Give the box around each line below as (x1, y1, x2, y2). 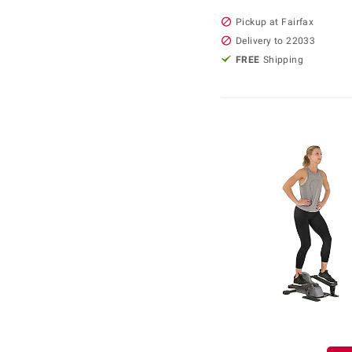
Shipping (262, 53, 304, 65)
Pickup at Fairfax (236, 16, 314, 27)
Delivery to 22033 (236, 35, 316, 46)
